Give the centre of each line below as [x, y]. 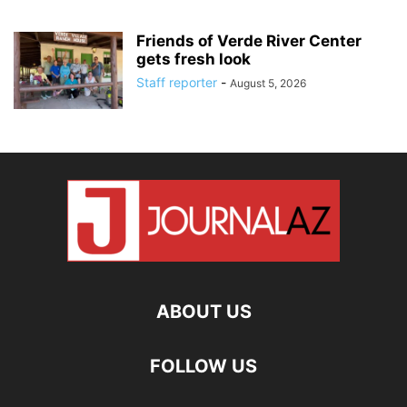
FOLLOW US [203, 366]
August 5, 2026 [268, 83]
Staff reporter [177, 82]
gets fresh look [194, 59]
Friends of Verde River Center [249, 40]
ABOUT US [203, 311]
